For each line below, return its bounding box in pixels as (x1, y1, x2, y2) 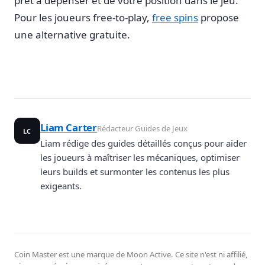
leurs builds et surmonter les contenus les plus (40, 165, 230, 177)
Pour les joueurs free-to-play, (14, 10, 152, 24)
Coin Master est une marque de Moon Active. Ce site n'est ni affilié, (14, 249, 248, 260)
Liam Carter (40, 120, 98, 134)
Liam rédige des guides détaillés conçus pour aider (40, 137, 247, 149)
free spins (152, 10, 198, 24)
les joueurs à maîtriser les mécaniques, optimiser (40, 151, 240, 163)
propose (198, 10, 239, 24)
